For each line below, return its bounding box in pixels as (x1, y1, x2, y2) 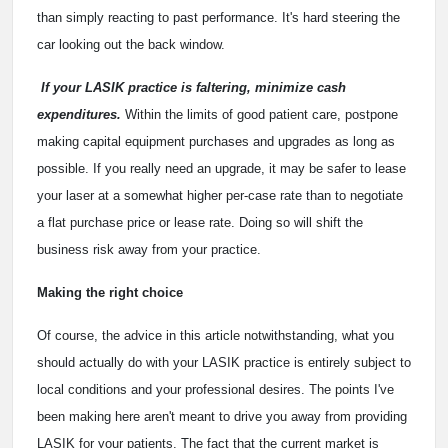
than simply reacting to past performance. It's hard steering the (37, 9, 400, 25)
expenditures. (37, 106, 121, 122)
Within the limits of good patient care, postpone (121, 106, 398, 122)
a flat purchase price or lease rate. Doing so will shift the (37, 214, 363, 230)
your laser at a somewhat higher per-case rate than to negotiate (37, 187, 403, 203)
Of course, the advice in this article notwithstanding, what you (37, 327, 394, 343)
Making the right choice (37, 284, 183, 300)
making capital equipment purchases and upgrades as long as (37, 133, 395, 149)
